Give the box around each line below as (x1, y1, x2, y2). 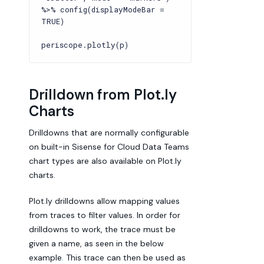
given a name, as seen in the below (29, 238, 164, 249)
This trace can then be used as (66, 252, 186, 263)
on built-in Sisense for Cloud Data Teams (29, 141, 189, 152)
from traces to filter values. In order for (29, 210, 180, 220)
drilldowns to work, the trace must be (29, 224, 176, 235)
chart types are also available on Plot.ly (29, 156, 181, 166)
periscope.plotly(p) (41, 40, 128, 49)
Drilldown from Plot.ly (29, 85, 177, 104)
